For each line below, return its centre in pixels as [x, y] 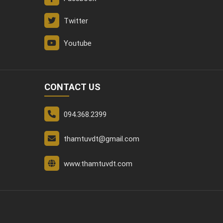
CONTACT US [72, 87]
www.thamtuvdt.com [98, 164]
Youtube [76, 43]
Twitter [75, 21]
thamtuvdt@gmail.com [101, 139]
